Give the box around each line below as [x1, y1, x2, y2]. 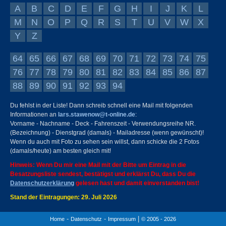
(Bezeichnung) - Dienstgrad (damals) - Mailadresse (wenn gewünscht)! [10, 129, 204, 136]
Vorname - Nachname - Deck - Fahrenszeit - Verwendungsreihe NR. [10, 120, 196, 127]
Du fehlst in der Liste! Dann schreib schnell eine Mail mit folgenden [10, 102, 193, 109]
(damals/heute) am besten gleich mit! [10, 147, 111, 154]
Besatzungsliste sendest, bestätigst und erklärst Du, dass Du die [10, 171, 196, 178]
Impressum [108, 216, 136, 222]
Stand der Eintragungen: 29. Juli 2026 [10, 194, 117, 201]
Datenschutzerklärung [10, 180, 74, 187]
